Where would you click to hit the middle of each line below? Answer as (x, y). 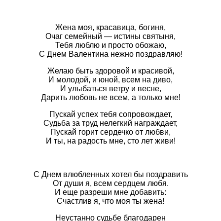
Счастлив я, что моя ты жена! (110, 201)
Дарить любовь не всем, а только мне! (110, 98)
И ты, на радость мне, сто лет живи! (110, 141)
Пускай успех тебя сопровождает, (110, 114)
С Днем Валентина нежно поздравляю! (110, 54)
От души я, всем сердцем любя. (110, 184)
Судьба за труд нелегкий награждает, (110, 123)
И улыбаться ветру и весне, (110, 89)
